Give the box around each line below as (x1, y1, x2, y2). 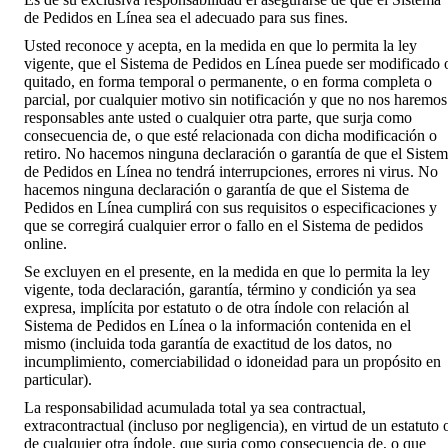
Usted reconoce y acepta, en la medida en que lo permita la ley (24, 36, 417, 54)
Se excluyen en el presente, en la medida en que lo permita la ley (24, 262, 430, 280)
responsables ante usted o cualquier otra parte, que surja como (24, 108, 412, 126)
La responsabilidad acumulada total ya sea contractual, (24, 398, 366, 416)
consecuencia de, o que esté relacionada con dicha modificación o (24, 126, 437, 144)
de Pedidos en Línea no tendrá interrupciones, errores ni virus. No (24, 162, 438, 180)
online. (24, 234, 67, 252)
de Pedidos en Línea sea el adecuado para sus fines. (24, 8, 348, 26)
